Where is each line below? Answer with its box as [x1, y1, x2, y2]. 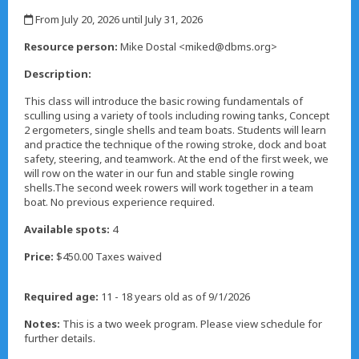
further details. [24, 331, 95, 346]
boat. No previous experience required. [24, 195, 215, 210]
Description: [24, 67, 91, 82]
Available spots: [24, 222, 110, 237]
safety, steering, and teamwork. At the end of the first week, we [24, 151, 329, 167]
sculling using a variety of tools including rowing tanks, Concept [24, 108, 329, 123]
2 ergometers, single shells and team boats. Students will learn [24, 123, 326, 138]
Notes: [24, 317, 60, 332]
